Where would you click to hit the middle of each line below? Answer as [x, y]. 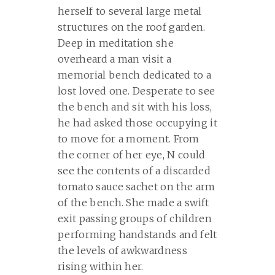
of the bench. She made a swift [134, 203]
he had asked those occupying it [137, 123]
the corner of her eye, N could [132, 155]
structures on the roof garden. [132, 27]
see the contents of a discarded [134, 171]
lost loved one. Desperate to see [137, 91]
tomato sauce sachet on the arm [137, 187]
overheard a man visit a [115, 59]
